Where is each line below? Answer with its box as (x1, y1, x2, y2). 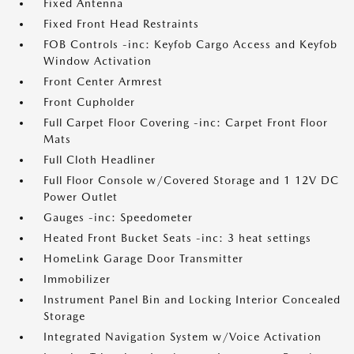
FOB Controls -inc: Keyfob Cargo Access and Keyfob (43, 38, 337, 51)
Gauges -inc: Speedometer (43, 211, 193, 224)
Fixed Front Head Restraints (43, 17, 199, 30)
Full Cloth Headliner (43, 153, 156, 166)
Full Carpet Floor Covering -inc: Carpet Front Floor (43, 116, 328, 129)
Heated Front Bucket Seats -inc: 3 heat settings (43, 232, 311, 244)
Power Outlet (43, 190, 118, 203)
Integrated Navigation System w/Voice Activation (43, 330, 322, 343)
